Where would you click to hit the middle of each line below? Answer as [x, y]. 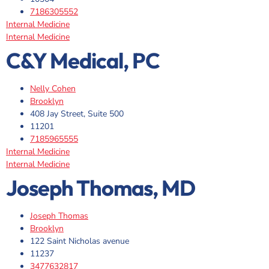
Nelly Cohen [53, 89]
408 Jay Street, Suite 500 [77, 114]
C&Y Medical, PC [83, 61]
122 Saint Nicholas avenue [80, 241]
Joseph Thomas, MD [101, 188]
